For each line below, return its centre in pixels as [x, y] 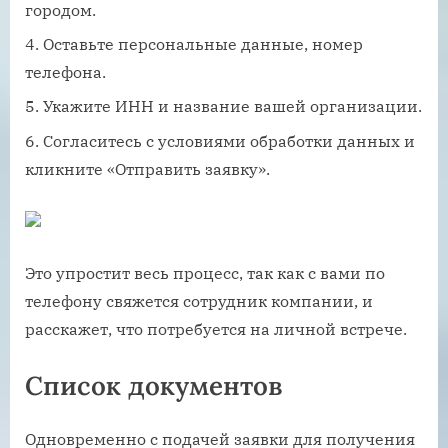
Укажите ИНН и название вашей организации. [232, 106]
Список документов [154, 385]
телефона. [65, 72]
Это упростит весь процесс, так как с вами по [205, 272]
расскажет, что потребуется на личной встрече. [216, 328]
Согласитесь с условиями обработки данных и [229, 140]
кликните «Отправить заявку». [147, 168]
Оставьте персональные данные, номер [203, 44]
